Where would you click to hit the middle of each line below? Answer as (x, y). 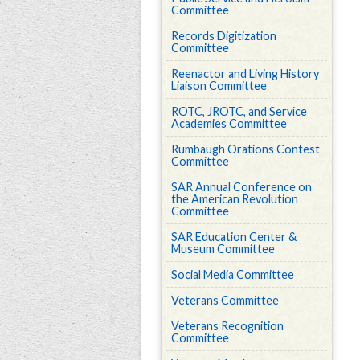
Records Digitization (224, 36)
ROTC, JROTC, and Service (239, 111)
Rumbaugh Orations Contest (245, 149)
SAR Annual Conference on (241, 187)
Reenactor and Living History (245, 74)
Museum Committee (223, 249)
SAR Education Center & (234, 237)
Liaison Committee (219, 86)
